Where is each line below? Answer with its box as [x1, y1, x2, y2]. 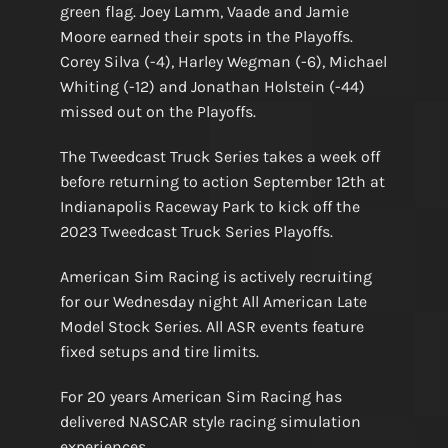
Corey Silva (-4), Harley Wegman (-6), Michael [59, 52, 387, 72]
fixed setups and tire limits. [59, 342, 259, 362]
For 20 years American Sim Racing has [59, 387, 342, 407]
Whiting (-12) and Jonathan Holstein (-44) [59, 77, 365, 97]
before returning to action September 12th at [59, 172, 385, 192]
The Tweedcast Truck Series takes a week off [59, 147, 380, 167]
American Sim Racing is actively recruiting [59, 267, 372, 287]
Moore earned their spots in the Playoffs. [59, 27, 353, 47]
